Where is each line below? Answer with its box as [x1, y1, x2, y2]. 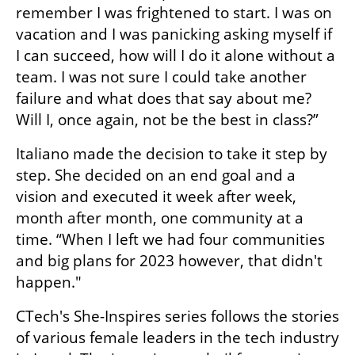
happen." [16, 272, 82, 293]
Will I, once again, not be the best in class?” [16, 109, 319, 131]
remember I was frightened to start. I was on [16, 2, 332, 24]
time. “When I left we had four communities [16, 229, 325, 250]
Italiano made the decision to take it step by [16, 143, 327, 165]
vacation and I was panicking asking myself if [16, 24, 332, 45]
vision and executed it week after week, [16, 186, 296, 208]
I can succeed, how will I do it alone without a [16, 45, 335, 67]
